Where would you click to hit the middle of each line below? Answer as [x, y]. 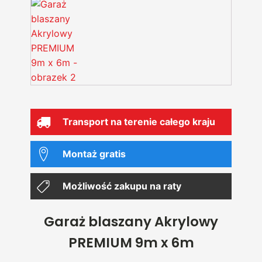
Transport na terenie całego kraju [139, 122]
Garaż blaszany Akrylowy [131, 222]
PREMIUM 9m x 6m [131, 243]
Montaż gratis [94, 154]
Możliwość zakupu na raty [122, 186]
